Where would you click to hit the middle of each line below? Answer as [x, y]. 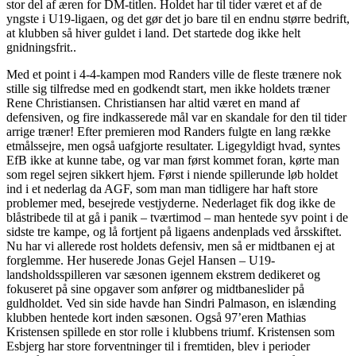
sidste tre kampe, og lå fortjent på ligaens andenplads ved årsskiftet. [174, 232]
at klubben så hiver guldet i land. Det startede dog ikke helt [153, 33]
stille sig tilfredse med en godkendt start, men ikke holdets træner [168, 89]
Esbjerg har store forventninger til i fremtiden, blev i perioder [158, 346]
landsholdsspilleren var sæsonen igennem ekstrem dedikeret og [163, 275]
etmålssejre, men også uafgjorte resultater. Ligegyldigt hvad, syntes [173, 146]
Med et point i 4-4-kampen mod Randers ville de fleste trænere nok [174, 75]
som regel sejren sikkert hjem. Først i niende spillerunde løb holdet [172, 175]
